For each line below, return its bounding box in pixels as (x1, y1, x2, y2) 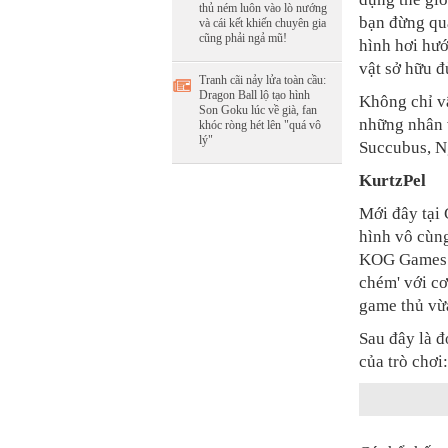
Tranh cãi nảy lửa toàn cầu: (199, 73, 326, 87)
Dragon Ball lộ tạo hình (199, 88, 310, 102)
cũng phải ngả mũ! (199, 31, 287, 45)
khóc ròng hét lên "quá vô (199, 118, 321, 132)
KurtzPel (359, 170, 426, 190)
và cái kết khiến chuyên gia (199, 16, 326, 30)
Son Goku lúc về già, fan (199, 103, 317, 117)
